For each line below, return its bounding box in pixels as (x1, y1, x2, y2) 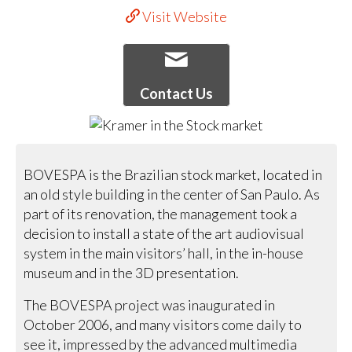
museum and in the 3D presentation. (24, 264, 240, 282)
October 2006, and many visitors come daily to (24, 316, 302, 334)
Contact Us (139, 84, 213, 102)
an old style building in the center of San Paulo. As (24, 185, 321, 203)
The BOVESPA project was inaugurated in (24, 296, 276, 314)
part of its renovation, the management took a (24, 205, 298, 223)
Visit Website (139, 7, 227, 25)
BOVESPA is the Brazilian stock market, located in (24, 166, 323, 184)
